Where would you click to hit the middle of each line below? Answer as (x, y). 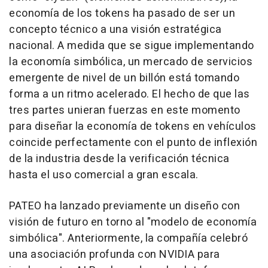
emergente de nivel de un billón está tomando (124, 78)
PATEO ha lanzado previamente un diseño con (124, 206)
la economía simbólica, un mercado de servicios (131, 62)
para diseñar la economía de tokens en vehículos (133, 127)
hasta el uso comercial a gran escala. (104, 175)
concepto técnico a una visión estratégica (115, 30)
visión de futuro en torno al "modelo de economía (133, 222)
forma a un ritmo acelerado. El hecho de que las (130, 94)
